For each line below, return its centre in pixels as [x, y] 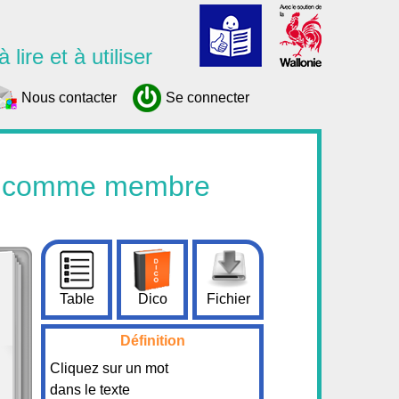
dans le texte [90, 390]
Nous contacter [69, 98]
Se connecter [208, 98]
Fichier [228, 299]
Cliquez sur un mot [109, 368]
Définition [152, 341]
